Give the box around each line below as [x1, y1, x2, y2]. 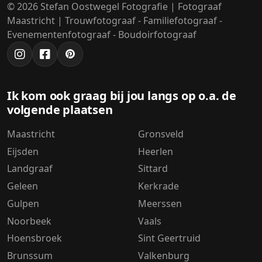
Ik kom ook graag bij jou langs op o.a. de [7, 87, 236, 104]
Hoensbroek [7, 232, 62, 245]
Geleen [7, 180, 38, 193]
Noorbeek [7, 214, 51, 227]
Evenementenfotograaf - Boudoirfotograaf [7, 27, 196, 41]
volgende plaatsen [7, 101, 113, 118]
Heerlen [138, 144, 173, 158]
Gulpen [7, 196, 39, 210]
